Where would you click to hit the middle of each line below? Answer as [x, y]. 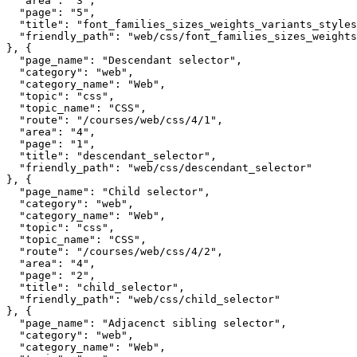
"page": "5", [51, 13]
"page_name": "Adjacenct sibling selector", [147, 324]
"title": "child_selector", [96, 288]
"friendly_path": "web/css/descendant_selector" [159, 168]
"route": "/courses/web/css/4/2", [115, 252]
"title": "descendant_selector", [112, 156]
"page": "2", [51, 276]
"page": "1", [51, 144]
